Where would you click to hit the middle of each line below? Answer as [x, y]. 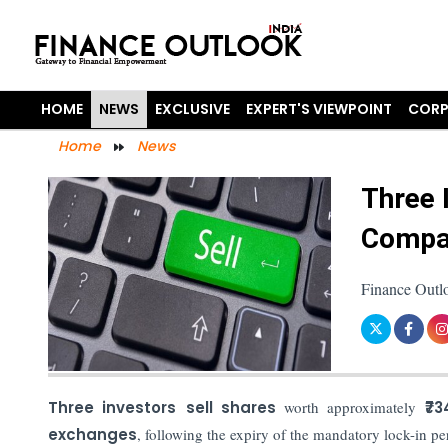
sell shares [235, 407]
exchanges [92, 434]
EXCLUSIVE [193, 109]
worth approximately [350, 406]
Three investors [112, 407]
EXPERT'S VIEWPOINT [319, 109]
